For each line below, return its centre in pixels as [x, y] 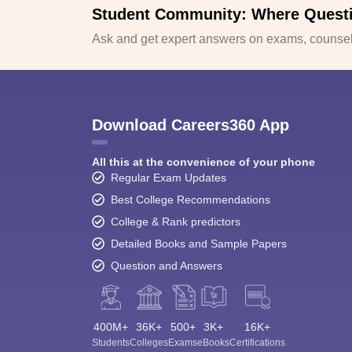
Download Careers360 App [191, 125]
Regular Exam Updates [169, 177]
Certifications [257, 342]
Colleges [149, 342]
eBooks [213, 342]
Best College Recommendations [191, 199]
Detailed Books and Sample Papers [199, 243]
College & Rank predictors [176, 221]
